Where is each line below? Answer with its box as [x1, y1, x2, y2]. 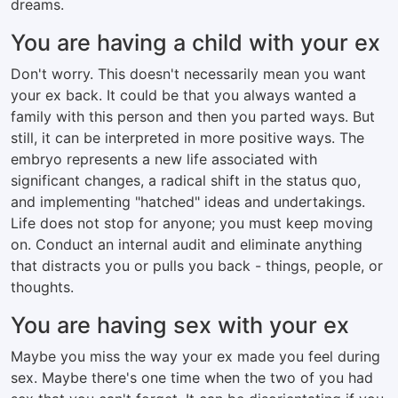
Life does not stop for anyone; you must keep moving [11, 214, 373, 232]
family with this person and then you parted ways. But [11, 107, 375, 125]
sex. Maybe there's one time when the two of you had [11, 369, 373, 386]
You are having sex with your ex [11, 312, 349, 338]
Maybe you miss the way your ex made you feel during [11, 347, 380, 365]
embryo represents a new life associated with [11, 150, 317, 168]
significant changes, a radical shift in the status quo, [11, 171, 361, 189]
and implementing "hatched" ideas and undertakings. [11, 193, 365, 211]
